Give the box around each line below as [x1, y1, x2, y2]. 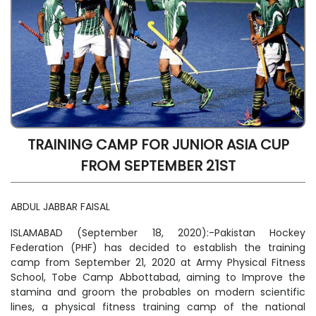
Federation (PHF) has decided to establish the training [11, 241, 305, 255]
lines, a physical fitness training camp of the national [11, 300, 305, 315]
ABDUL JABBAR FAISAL [11, 200, 110, 214]
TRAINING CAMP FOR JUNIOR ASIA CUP [27, 135, 289, 155]
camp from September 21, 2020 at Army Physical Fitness [11, 255, 305, 270]
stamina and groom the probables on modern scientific [11, 285, 305, 300]
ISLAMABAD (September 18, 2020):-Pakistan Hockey [11, 226, 305, 241]
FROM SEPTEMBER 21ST [80, 156, 236, 176]
